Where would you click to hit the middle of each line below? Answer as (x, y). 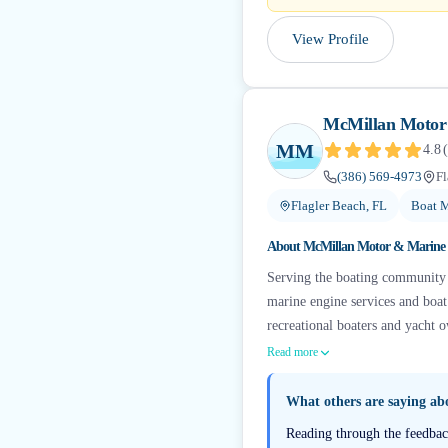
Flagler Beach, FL (339, 205)
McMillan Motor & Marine (374, 246)
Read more (292, 352)
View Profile (330, 39)
